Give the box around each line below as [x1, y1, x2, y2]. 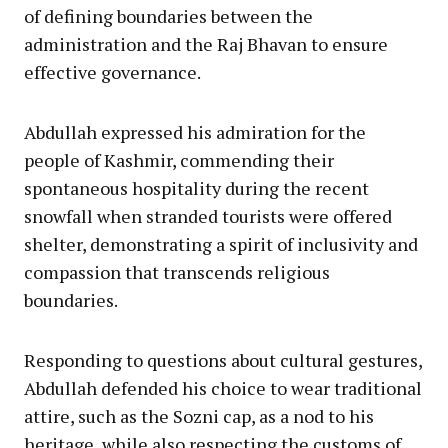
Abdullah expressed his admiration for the [24, 119, 366, 144]
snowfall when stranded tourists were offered [24, 203, 392, 228]
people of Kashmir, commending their [24, 147, 334, 172]
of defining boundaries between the [24, 3, 313, 28]
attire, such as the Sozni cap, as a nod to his [24, 403, 374, 428]
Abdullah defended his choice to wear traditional [24, 375, 422, 400]
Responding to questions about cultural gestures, [24, 347, 422, 372]
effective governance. [24, 59, 201, 84]
